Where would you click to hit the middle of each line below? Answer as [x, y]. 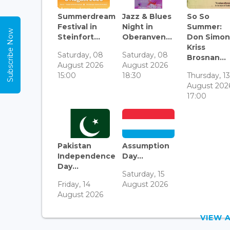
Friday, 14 [74, 185]
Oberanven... [147, 37]
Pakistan [74, 146]
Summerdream [87, 16]
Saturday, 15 [143, 174]
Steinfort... [79, 37]
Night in [138, 26]
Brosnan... [207, 57]
